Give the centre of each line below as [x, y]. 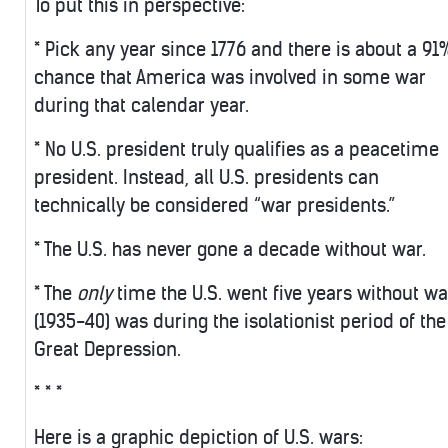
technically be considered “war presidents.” [214, 206]
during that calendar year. [141, 106]
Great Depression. [107, 350]
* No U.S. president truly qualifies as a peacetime [236, 150]
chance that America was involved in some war [230, 78]
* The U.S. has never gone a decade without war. [230, 250]
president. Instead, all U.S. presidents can [206, 178]
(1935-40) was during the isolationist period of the [240, 322]
